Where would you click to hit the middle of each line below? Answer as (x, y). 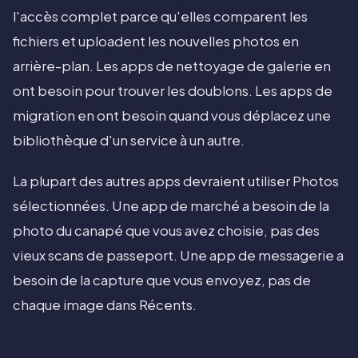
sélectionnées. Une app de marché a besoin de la (171, 206)
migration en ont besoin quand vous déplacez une (172, 116)
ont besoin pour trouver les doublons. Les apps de (173, 91)
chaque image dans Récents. (105, 305)
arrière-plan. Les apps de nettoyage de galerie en (172, 66)
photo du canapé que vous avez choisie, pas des (166, 231)
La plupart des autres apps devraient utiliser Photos (176, 181)
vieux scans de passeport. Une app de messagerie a (178, 256)
